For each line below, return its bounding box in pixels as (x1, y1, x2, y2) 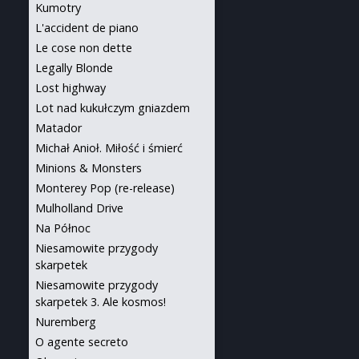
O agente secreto (35, 334, 128, 349)
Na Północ (35, 220, 91, 236)
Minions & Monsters (35, 160, 142, 175)
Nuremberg (35, 314, 96, 329)
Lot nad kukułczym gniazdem (35, 100, 190, 115)
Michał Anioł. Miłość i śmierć (35, 140, 183, 155)
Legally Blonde (35, 60, 113, 75)
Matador (35, 120, 82, 135)
